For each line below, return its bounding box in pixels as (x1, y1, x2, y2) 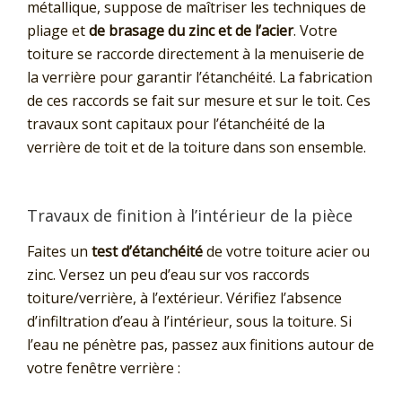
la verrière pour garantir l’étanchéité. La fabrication (27, 67, 372, 88)
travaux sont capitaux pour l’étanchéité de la (27, 114, 325, 135)
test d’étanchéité (92, 240, 203, 261)
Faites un (27, 240, 92, 261)
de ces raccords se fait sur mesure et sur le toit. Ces (27, 91, 371, 111)
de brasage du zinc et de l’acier (89, 21, 293, 41)
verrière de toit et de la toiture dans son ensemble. (27, 137, 366, 158)
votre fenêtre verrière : (27, 357, 180, 378)
